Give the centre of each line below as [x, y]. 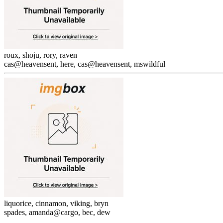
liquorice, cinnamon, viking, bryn [56, 203]
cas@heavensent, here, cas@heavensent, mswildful [85, 64]
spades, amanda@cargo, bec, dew [57, 212]
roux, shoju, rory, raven [41, 55]
